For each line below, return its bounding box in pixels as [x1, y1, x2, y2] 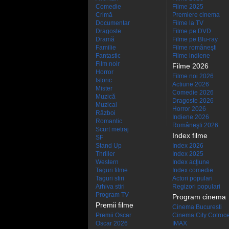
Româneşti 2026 [172, 122, 218, 129]
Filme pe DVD [172, 28, 211, 35]
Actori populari [172, 175, 213, 182]
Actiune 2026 [172, 81, 209, 88]
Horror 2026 [172, 105, 206, 112]
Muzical [96, 101, 117, 108]
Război [96, 109, 116, 117]
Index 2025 [172, 150, 203, 157]
